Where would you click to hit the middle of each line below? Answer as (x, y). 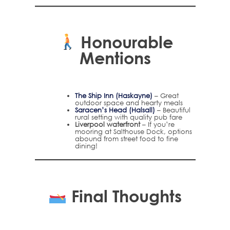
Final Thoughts (124, 196)
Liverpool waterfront (107, 124)
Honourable (124, 42)
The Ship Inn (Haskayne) (113, 96)
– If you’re (157, 124)
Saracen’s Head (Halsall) (115, 110)
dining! (86, 146)
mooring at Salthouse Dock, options (133, 132)
